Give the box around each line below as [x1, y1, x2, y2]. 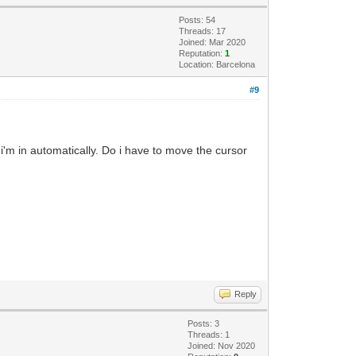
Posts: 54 [179, 14, 216, 25]
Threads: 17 [179, 25, 226, 36]
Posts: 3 [188, 318, 220, 328]
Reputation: [179, 48, 226, 58]
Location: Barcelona [179, 59, 256, 69]
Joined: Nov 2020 [188, 340, 256, 350]
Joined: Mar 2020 [179, 37, 246, 47]
